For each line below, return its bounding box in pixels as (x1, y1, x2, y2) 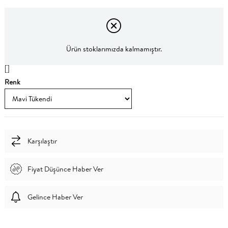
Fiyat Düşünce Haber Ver (27, 164, 103, 175)
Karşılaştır (27, 136, 57, 147)
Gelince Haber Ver (27, 192, 83, 203)
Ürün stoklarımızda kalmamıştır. (66, 44, 162, 54)
